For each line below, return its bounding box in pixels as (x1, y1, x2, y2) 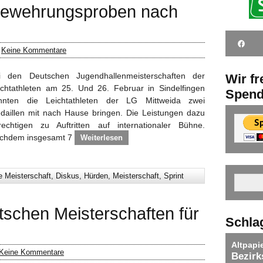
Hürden (84, 171, 108, 180)
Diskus (56, 171, 79, 180)
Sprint (164, 171, 184, 180)
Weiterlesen (80, 133, 123, 142)
